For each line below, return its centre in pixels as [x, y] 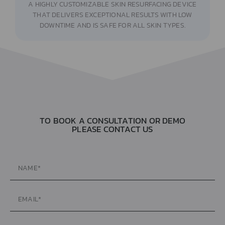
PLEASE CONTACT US [113, 129]
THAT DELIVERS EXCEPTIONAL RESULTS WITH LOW [113, 15]
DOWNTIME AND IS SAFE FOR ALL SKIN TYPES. [113, 25]
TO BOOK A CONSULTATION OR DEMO [113, 120]
